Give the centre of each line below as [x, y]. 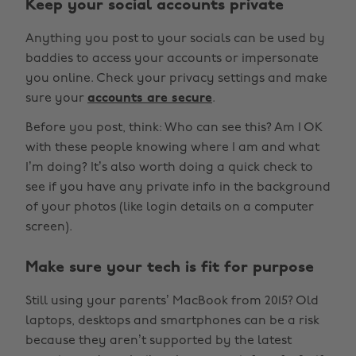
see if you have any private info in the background [178, 188]
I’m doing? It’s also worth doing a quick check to [169, 168]
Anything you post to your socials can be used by [175, 39]
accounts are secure [150, 99]
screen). [49, 227]
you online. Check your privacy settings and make [176, 79]
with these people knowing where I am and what [172, 148]
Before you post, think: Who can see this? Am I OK [174, 128]
